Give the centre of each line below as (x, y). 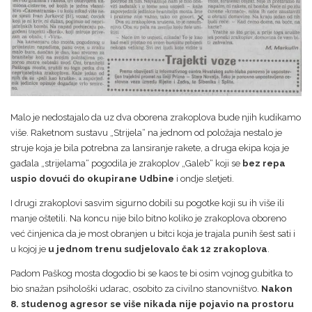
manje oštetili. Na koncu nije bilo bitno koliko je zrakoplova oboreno (148, 218)
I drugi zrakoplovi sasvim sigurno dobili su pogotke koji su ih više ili (147, 203)
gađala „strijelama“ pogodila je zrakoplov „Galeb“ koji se (126, 163)
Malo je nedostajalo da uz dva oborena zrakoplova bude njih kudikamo (156, 117)
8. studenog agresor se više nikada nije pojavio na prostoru (152, 304)
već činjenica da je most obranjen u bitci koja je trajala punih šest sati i (153, 233)
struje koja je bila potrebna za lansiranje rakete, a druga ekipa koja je (150, 148)
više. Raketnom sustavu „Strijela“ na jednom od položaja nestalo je (146, 132)
